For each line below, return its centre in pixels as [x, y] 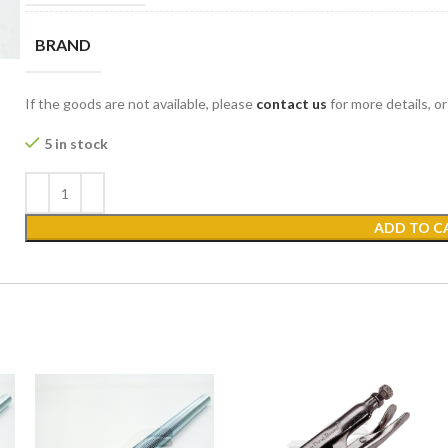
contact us [292, 103]
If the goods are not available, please [141, 103]
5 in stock [76, 143]
